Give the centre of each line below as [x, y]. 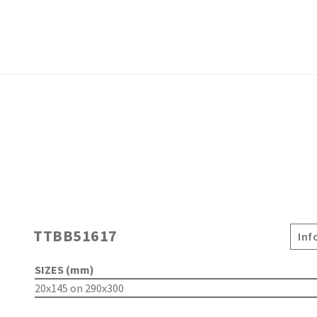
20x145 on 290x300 [79, 288]
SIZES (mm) [64, 270]
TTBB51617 [75, 236]
